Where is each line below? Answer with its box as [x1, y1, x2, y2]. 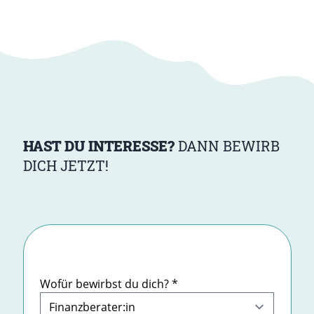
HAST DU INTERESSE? [22, 136, 175, 155]
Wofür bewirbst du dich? [39, 275, 172, 292]
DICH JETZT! [22, 156, 109, 175]
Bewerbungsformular [39, 252, 152, 268]
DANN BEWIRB [174, 136, 280, 155]
